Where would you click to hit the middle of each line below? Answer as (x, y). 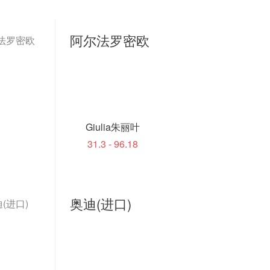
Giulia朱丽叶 (112, 127)
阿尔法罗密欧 (110, 40)
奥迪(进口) (101, 203)
